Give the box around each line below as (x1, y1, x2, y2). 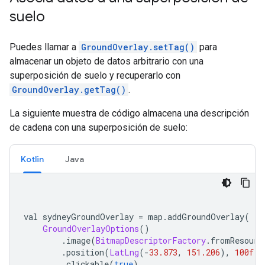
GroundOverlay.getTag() (12, 84, 126, 96)
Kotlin (21, 154, 44, 165)
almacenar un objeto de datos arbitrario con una (9, 56, 203, 67)
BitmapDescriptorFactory (96, 235, 206, 247)
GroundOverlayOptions (43, 223, 139, 235)
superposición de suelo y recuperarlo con (9, 70, 180, 82)
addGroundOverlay (167, 211, 244, 223)
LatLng (109, 247, 139, 258)
